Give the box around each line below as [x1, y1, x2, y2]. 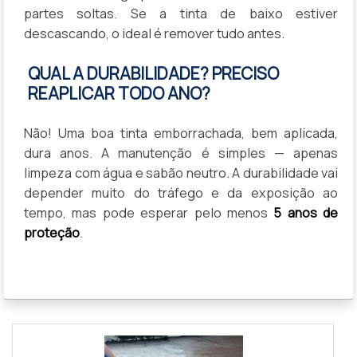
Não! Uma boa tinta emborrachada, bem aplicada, [24, 124, 338, 142]
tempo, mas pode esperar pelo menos [24, 203, 274, 222]
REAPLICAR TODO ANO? [28, 81, 210, 104]
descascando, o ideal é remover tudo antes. [24, 25, 284, 43]
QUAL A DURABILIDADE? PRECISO [28, 61, 279, 84]
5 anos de [273, 203, 338, 222]
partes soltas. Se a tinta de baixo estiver [24, 5, 338, 23]
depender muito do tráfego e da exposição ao [24, 183, 338, 202]
